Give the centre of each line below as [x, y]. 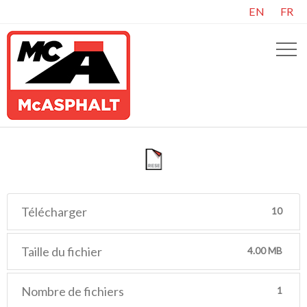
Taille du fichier [62, 251]
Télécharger [54, 211]
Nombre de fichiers [73, 291]
